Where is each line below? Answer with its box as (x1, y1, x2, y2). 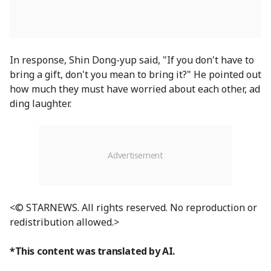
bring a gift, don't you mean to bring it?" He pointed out (10, 68, 261, 82)
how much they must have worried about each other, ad (10, 82, 260, 96)
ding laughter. (10, 97, 71, 111)
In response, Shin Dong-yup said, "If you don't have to (10, 53, 254, 67)
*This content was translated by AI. (10, 244, 175, 258)
